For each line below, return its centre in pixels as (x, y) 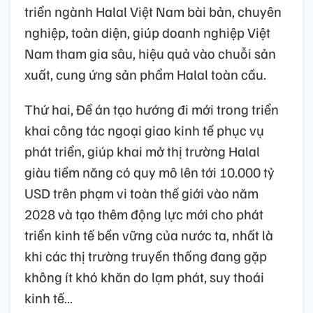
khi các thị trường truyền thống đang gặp (146, 255)
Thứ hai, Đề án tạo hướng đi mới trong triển (152, 109)
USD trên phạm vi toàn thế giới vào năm (141, 192)
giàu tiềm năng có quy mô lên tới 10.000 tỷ (150, 172)
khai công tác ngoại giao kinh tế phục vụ (144, 130)
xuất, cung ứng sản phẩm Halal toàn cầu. (145, 74)
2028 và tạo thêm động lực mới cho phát (144, 213)
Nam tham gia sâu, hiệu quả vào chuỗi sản (150, 53)
